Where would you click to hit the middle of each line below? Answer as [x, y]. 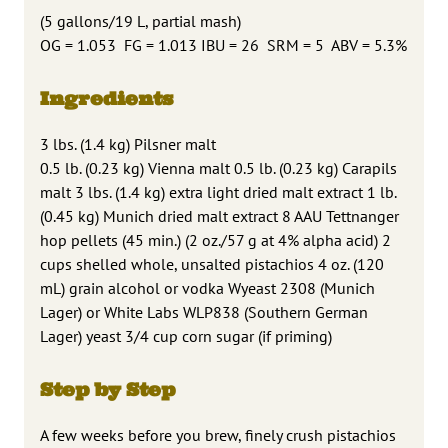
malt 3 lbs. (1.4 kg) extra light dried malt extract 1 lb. [218, 191]
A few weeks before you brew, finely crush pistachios [218, 434]
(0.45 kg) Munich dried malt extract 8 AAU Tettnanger [219, 215]
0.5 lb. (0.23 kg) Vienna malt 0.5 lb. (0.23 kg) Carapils [218, 167]
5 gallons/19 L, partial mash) [142, 20]
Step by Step [107, 389]
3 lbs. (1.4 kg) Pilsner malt [128, 143]
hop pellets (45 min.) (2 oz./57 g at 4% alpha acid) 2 [215, 239]
